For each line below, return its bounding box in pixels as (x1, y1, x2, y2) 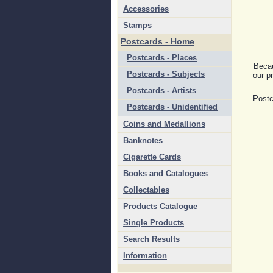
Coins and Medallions (123, 119, 205, 129)
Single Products (123, 218, 184, 227)
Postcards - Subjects (127, 69, 205, 79)
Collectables (123, 185, 169, 194)
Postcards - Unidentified (127, 102, 218, 112)
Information (123, 251, 167, 260)
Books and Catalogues (123, 169, 208, 178)
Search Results (123, 235, 180, 244)
